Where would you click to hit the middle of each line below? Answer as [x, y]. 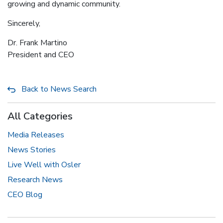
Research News [35, 179]
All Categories [40, 116]
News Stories [32, 150]
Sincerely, [24, 23]
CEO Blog [25, 194]
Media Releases [36, 135]
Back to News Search [59, 89]
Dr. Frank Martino [37, 43]
